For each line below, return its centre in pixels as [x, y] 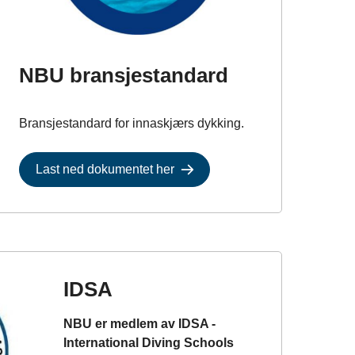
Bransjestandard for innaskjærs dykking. [131, 123]
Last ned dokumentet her [105, 169]
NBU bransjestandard [123, 75]
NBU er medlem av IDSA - [139, 323]
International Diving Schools [148, 342]
